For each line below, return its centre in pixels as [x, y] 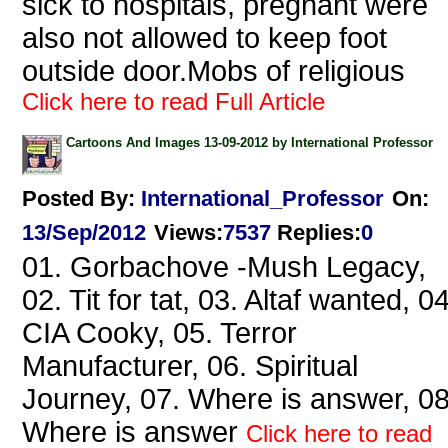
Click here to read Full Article [173, 102]
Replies [315, 233]
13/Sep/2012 [84, 233]
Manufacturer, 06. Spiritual [190, 366]
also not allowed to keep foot [204, 38]
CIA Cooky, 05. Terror [159, 333]
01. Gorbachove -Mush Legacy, [224, 267]
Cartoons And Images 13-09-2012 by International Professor [249, 143]
